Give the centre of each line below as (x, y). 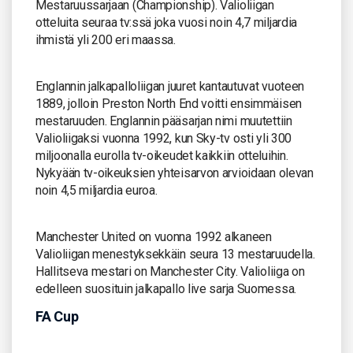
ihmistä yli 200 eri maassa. (106, 39)
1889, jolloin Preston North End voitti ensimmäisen (169, 103)
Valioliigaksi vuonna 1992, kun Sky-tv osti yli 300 (164, 138)
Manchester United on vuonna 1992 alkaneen (154, 236)
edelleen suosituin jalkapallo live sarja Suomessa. (166, 288)
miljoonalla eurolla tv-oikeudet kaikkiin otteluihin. (162, 155)
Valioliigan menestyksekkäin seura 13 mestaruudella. (175, 254)
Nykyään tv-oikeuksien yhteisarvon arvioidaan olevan (175, 173)
